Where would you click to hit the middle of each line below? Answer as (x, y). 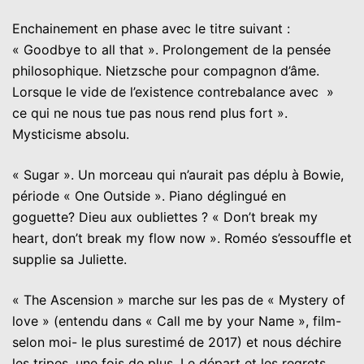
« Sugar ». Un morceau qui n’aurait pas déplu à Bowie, (178, 174)
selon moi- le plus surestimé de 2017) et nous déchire (177, 342)
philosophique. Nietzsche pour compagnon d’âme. (166, 70)
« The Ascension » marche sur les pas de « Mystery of (179, 299)
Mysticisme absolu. (71, 134)
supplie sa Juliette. (71, 259)
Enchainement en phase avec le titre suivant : (151, 28)
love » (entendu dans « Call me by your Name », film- (177, 321)
